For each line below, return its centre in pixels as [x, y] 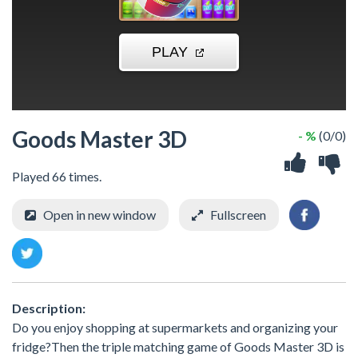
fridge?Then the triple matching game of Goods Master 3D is [178, 346]
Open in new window [99, 215]
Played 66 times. [57, 176]
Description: [49, 308]
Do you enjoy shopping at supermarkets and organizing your [175, 327]
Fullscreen [238, 215]
